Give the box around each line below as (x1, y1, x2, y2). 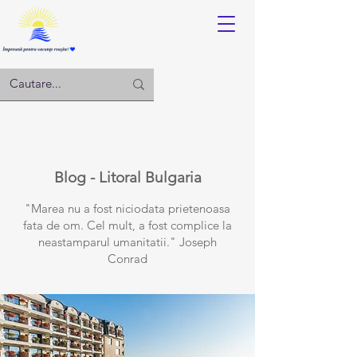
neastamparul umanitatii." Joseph (38, 234, 217, 249)
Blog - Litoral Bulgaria (53, 168, 202, 186)
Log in (216, 77, 250, 93)
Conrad (108, 251, 147, 266)
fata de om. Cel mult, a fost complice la (23, 218, 232, 233)
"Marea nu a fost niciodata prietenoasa (25, 201, 230, 216)
